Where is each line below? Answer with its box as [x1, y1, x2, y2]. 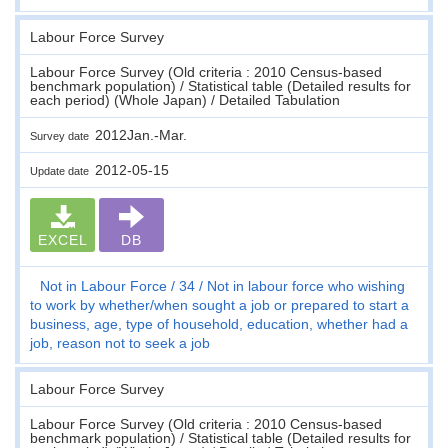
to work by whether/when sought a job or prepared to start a [30, 296, 409, 313]
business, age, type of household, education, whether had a [30, 315, 408, 332]
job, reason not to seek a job [30, 334, 210, 351]
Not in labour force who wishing [207, 277, 405, 294]
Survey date [30, 129, 95, 142]
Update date [30, 164, 95, 177]
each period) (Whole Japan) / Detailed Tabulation [30, 91, 340, 108]
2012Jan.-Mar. [95, 126, 187, 143]
